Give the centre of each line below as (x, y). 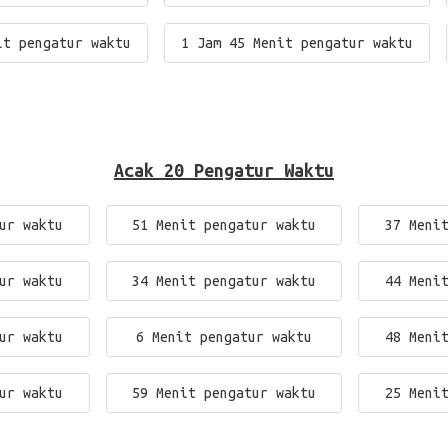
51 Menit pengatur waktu (223, 225)
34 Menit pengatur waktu (223, 281)
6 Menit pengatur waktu (223, 337)
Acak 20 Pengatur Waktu (224, 170)
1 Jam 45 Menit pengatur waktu (297, 43)
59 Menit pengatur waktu (223, 393)
